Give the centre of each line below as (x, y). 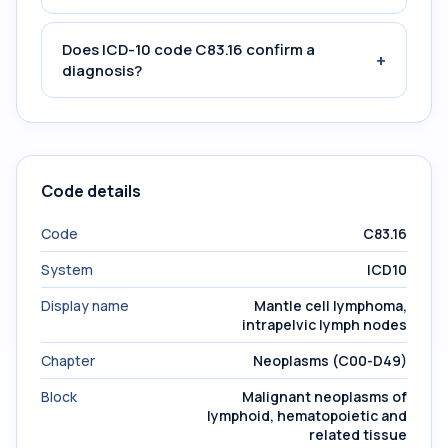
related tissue (358, 434)
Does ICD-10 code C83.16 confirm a (188, 49)
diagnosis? (102, 70)
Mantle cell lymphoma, (330, 305)
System (67, 269)
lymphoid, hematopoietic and (307, 415)
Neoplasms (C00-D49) (330, 360)
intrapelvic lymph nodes (324, 324)
